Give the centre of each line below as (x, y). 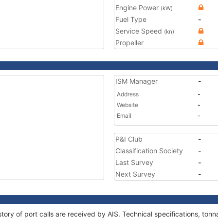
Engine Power (138, 8)
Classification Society (149, 151)
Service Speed (140, 31)
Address (128, 94)
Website (127, 105)
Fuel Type (131, 19)
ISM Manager (136, 81)
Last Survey (134, 162)
